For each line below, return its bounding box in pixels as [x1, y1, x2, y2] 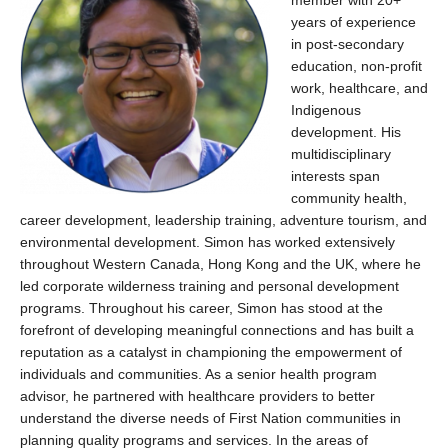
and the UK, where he [279, 256, 421, 272]
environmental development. [20, 234, 200, 250]
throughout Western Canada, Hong [20, 256, 246, 272]
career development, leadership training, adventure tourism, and [20, 212, 427, 228]
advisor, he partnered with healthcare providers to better [20, 388, 375, 404]
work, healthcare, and [291, 80, 428, 96]
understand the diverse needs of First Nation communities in [20, 410, 401, 426]
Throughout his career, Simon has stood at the [89, 300, 383, 316]
